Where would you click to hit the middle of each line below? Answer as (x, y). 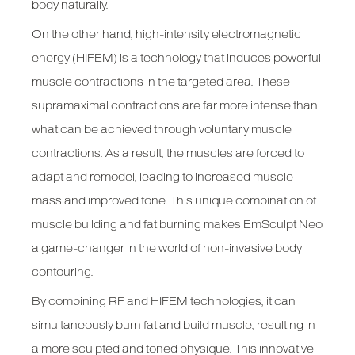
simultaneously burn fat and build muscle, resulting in (174, 325)
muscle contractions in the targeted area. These (161, 82)
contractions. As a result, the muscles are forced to (168, 153)
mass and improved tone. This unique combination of (174, 201)
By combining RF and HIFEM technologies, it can (164, 302)
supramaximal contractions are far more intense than (175, 106)
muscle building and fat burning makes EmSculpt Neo (177, 225)
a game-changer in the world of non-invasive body (167, 248)
